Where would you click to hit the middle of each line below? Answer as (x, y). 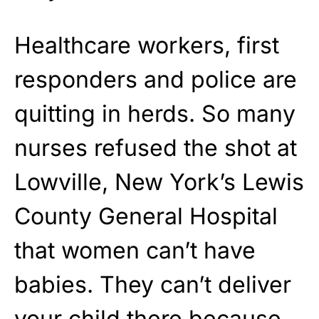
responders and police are (156, 79)
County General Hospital (146, 216)
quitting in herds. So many (155, 113)
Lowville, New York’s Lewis (159, 182)
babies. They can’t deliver (153, 284)
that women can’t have (135, 250)
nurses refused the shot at (156, 147)
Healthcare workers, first (147, 45)
